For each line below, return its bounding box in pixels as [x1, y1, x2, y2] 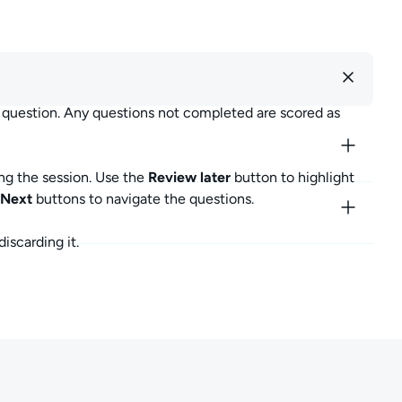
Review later [148, 169, 231, 186]
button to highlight [231, 169, 354, 186]
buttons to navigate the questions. [32, 190, 254, 207]
